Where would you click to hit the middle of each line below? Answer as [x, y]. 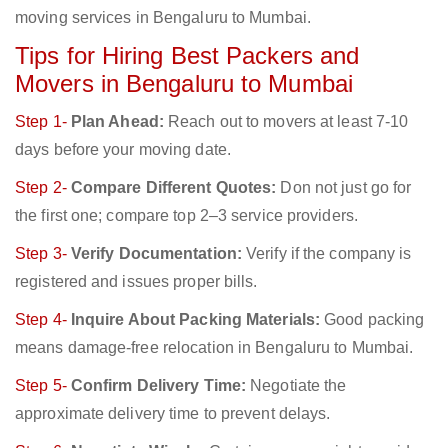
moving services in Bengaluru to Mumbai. [163, 18]
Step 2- [43, 188]
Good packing [372, 320]
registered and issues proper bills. [136, 282]
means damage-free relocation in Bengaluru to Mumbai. [214, 348]
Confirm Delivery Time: [158, 386]
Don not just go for [344, 188]
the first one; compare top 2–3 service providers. [186, 216]
